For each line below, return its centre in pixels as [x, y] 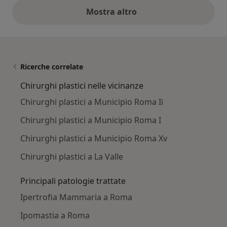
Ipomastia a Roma [55, 215]
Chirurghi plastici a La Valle [72, 156]
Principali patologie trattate [73, 181]
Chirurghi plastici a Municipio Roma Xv [94, 138]
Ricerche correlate [52, 66]
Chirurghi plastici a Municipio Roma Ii [92, 102]
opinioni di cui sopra [154, 17]
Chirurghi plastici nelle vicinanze [82, 85]
